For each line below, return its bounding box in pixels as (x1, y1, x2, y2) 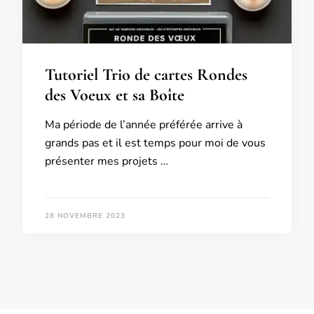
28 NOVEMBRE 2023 (45, 211, 125, 221)
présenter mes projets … (45, 153, 168, 169)
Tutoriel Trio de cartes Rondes (45, 64, 247, 85)
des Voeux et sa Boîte (45, 85, 184, 105)
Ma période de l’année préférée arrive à (45, 117, 243, 132)
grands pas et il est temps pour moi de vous (45, 135, 266, 151)
